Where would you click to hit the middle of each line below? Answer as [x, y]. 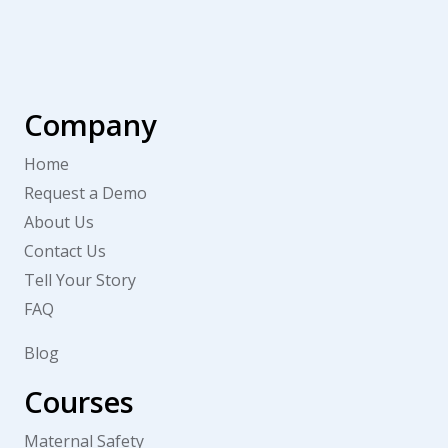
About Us [59, 222]
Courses [79, 401]
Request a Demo [85, 193]
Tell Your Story [80, 280]
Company [90, 124]
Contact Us [65, 251]
